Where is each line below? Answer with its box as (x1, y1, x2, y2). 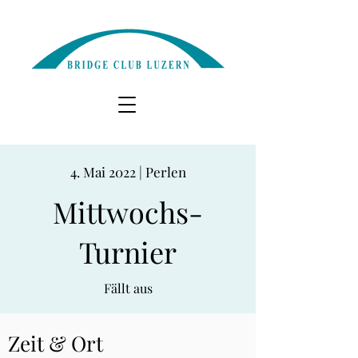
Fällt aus (103, 280, 153, 296)
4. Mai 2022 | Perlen (70, 163, 186, 181)
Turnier (79, 233, 177, 271)
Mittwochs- (53, 193, 203, 231)
